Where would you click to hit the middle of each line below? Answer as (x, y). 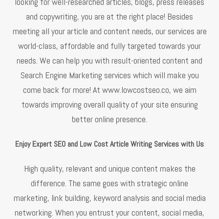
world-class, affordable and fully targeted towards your (109, 45)
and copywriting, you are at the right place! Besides (109, 16)
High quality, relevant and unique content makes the (109, 168)
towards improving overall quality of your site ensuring (109, 104)
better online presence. (109, 119)
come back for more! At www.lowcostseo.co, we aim (109, 89)
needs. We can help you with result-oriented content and (109, 60)
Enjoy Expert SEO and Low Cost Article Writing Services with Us (109, 144)
